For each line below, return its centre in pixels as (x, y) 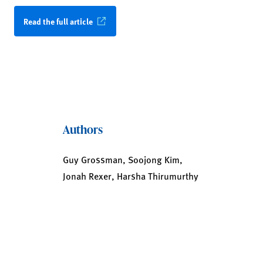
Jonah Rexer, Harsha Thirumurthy (130, 176)
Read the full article (58, 21)
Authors (82, 129)
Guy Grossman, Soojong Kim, (122, 159)
